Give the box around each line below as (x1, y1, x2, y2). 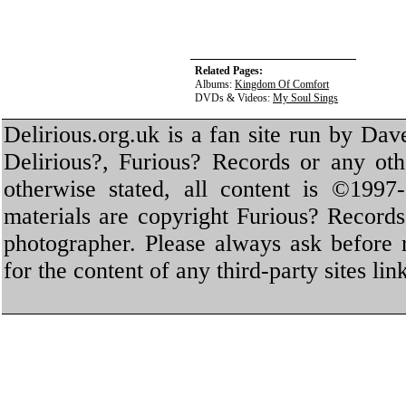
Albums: (195, 78, 235, 91)
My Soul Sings (273, 92, 338, 104)
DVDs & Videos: (195, 92, 273, 104)
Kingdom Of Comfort (235, 78, 329, 91)
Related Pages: (195, 64, 263, 77)
